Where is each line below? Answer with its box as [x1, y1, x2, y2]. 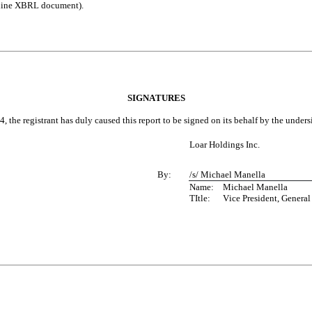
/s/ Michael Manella [189, 169, 265, 180]
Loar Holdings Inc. [189, 139, 260, 150]
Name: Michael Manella [223, 182, 288, 193]
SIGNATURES [127, 93, 185, 104]
